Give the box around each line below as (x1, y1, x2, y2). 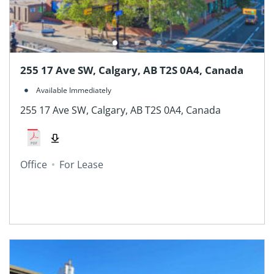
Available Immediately (35, 85, 111, 95)
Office (20, 157, 47, 171)
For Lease (59, 157, 103, 171)
